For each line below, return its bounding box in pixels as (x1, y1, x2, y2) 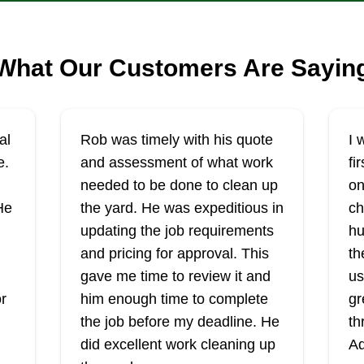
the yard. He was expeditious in (80, 200, 284, 216)
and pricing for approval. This (80, 245, 269, 262)
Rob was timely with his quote (80, 132, 273, 148)
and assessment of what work (80, 154, 273, 171)
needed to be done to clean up (80, 177, 278, 193)
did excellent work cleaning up (80, 336, 275, 353)
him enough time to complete (80, 291, 268, 307)
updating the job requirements (80, 223, 274, 239)
